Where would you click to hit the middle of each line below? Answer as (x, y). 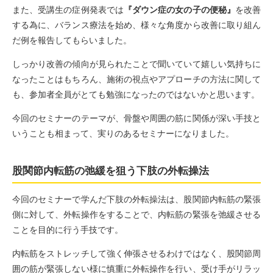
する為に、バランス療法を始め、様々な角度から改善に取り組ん (136, 25)
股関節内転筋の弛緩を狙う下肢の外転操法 (111, 171)
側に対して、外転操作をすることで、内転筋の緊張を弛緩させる (136, 215)
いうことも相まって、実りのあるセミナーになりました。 (123, 133)
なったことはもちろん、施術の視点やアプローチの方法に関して (136, 79)
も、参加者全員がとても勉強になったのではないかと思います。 (136, 94)
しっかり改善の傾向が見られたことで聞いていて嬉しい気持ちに (136, 64)
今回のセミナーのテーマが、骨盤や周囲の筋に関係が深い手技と (136, 118)
